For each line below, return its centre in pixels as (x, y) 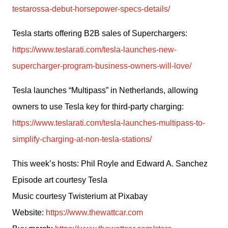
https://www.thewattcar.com (94, 212)
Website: (29, 212)
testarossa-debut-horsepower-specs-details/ (91, 9)
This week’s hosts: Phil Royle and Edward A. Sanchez (110, 164)
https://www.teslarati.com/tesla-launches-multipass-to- (109, 123)
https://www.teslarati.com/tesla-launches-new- (94, 50)
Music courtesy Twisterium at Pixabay (80, 196)
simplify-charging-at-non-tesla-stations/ (82, 139)
